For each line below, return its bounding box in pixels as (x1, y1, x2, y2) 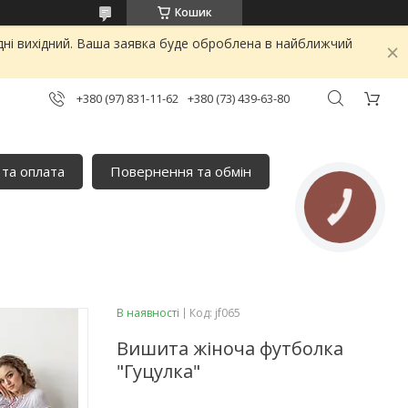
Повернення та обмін (110, 161, 252, 180)
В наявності (117, 304, 179, 321)
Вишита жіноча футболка (117, 335, 343, 361)
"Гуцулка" (117, 358, 200, 383)
